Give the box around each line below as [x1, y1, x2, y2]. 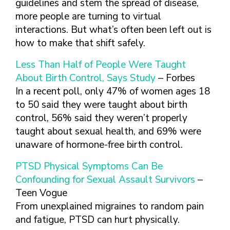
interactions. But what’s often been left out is [15, 23, 212, 36]
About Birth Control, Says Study [15, 71, 156, 85]
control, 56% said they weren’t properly [15, 111, 187, 125]
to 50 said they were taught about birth [15, 98, 187, 111]
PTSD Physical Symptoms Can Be [15, 160, 163, 173]
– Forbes [156, 71, 195, 85]
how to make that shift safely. [15, 36, 145, 50]
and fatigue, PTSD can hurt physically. [15, 213, 180, 226]
